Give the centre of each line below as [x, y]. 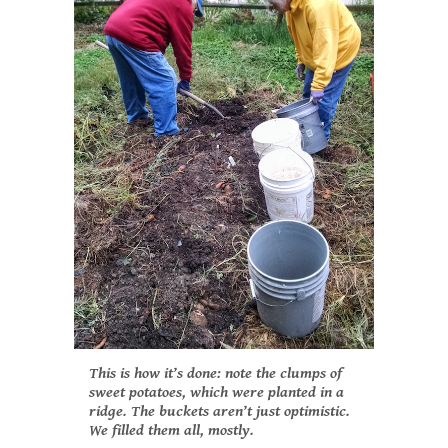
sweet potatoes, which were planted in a [216, 393]
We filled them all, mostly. [171, 431]
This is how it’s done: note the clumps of [215, 374]
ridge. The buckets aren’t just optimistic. [219, 412]
